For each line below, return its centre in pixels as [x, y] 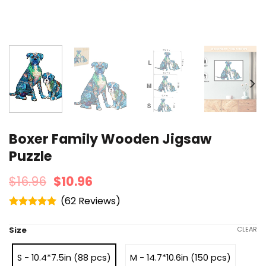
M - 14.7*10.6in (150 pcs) [180, 257]
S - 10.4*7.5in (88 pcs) [64, 257]
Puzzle [31, 156]
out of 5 [26, 225]
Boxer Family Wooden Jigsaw [110, 139]
